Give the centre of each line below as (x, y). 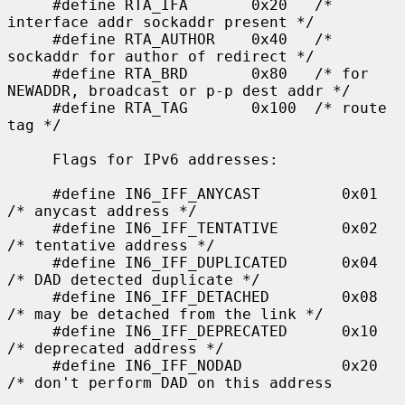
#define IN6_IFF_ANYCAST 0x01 (30, 193)
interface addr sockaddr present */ (161, 22)
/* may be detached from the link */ (165, 314)
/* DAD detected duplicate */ (134, 279)
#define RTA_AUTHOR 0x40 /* (30, 39)
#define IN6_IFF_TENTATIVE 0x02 (30, 228)
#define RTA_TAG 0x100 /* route (30, 108)
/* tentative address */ (111, 245)
